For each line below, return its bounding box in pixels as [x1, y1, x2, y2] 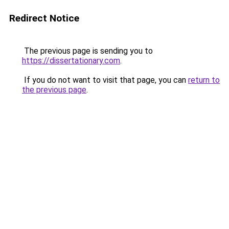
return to [188, 75, 220, 85]
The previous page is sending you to [22, 46, 153, 56]
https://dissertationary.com [22, 56, 120, 65]
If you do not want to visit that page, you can [22, 75, 188, 85]
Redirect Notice [9, 12, 79, 24]
